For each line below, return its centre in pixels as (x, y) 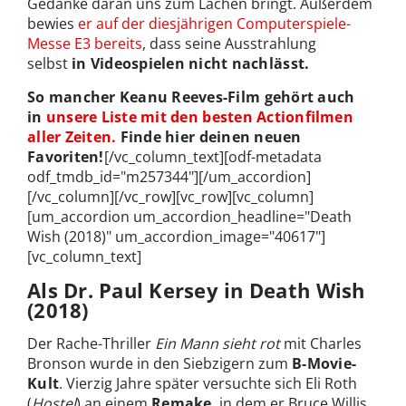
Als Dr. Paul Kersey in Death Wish (196, 290)
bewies (53, 24)
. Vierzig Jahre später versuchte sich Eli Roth (208, 384)
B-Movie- (324, 364)
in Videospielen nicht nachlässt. (191, 64)
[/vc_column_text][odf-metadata (213, 157)
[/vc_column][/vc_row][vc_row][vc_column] (170, 197)
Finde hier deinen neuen (209, 137)
